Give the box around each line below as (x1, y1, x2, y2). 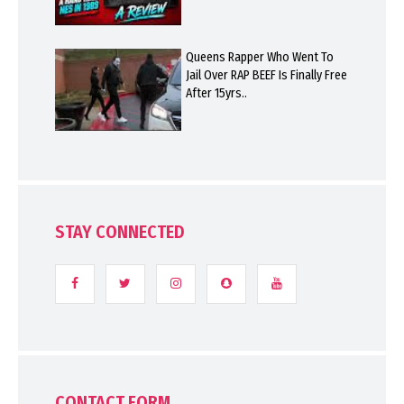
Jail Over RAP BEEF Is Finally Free (185, 67, 347, 83)
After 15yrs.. (185, 85, 247, 101)
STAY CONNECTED (54, 221, 185, 243)
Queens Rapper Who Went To (185, 49, 334, 65)
